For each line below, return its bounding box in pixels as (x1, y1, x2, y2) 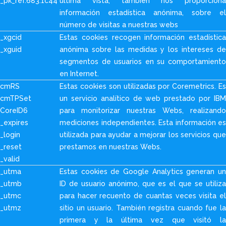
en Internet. (60, 70, 99, 78)
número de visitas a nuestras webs (60, 21, 178, 29)
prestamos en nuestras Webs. (60, 143, 161, 151)
